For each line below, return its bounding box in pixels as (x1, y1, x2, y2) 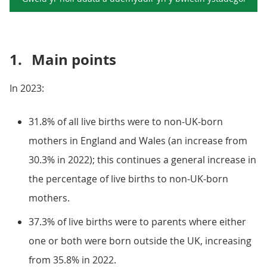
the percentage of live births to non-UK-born (29, 172, 228, 185)
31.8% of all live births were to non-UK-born (29, 115, 223, 128)
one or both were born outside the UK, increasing (29, 234, 252, 247)
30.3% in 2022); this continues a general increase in (29, 153, 256, 166)
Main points (32, 49, 116, 70)
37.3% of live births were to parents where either (29, 215, 246, 228)
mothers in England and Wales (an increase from (29, 134, 247, 147)
